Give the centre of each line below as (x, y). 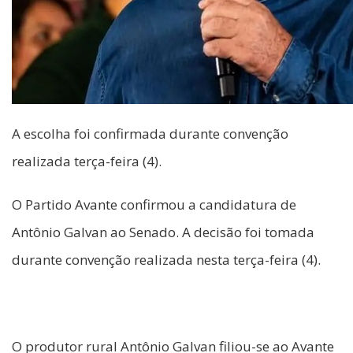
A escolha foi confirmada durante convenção (150, 133)
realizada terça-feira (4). (87, 161)
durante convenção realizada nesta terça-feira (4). (166, 259)
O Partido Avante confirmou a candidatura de (154, 204)
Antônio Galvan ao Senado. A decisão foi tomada (163, 232)
